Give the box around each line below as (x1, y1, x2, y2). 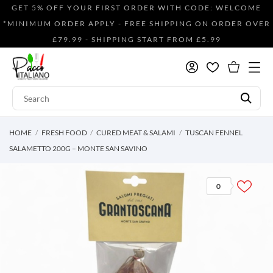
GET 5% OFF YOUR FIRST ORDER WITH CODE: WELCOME (12, 3, 261, 12)
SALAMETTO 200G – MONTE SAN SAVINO (9, 144, 147, 153)
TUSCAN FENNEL (185, 128, 243, 137)
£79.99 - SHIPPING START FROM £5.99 (52, 35, 221, 44)
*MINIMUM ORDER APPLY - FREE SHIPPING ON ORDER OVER (2, 19, 271, 28)
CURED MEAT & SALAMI (96, 128, 175, 137)
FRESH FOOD (41, 128, 87, 137)
